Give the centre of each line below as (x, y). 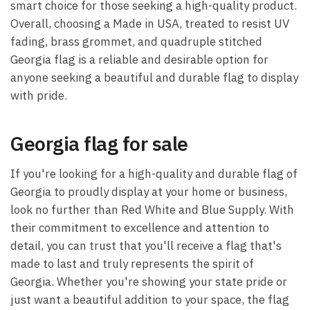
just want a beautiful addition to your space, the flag (150, 299)
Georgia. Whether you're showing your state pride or (149, 281)
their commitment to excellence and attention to (140, 227)
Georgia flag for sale (99, 143)
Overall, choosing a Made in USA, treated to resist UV (150, 24)
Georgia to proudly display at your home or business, (149, 191)
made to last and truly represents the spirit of (132, 263)
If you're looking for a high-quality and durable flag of (154, 173)
